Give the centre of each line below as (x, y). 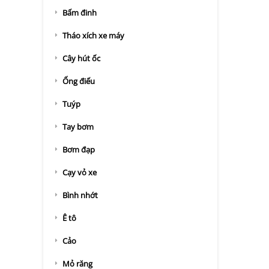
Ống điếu (79, 81)
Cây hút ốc (81, 58)
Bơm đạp (79, 150)
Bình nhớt (80, 195)
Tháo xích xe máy (93, 35)
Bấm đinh (80, 13)
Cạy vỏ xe (80, 172)
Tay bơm (78, 127)
